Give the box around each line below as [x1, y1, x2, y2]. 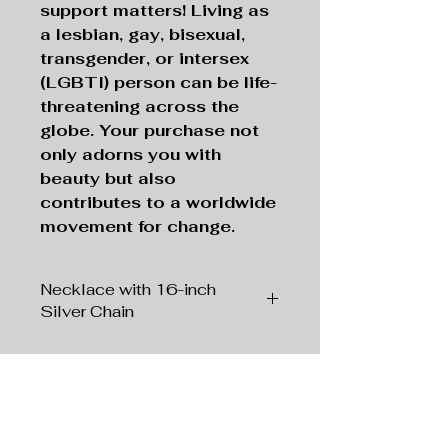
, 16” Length [175, 382, 267, 401]
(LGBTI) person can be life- [40, 72, 277, 94]
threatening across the [40, 96, 239, 118]
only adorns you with [40, 144, 221, 166]
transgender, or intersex [40, 48, 249, 70]
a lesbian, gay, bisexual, [40, 24, 245, 46]
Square [40, 361, 96, 380]
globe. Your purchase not [40, 120, 259, 142]
